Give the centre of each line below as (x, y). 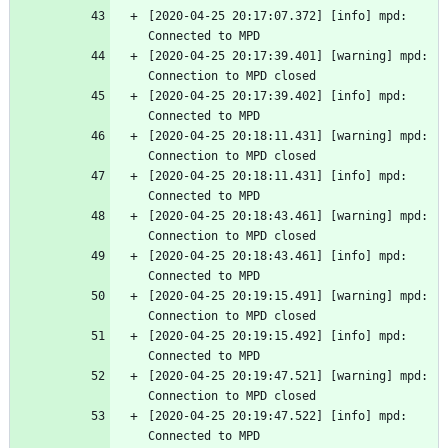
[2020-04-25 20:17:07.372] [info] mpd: (277, 16)
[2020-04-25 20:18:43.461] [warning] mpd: (288, 216)
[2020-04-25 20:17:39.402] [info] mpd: (277, 96)
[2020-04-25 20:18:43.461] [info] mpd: (277, 256)
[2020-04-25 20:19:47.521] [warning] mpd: (288, 376)
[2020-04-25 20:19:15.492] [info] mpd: (277, 336)
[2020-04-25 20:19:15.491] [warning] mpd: (288, 296)
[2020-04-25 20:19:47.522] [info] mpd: (277, 416)
